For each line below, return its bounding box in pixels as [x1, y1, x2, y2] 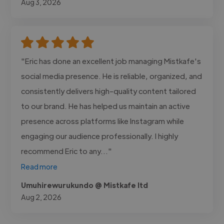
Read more [21, 161, 58, 171]
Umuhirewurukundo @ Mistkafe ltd [21, 180, 148, 189]
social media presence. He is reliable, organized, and [21, 70, 202, 80]
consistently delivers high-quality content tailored [21, 85, 196, 95]
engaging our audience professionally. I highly [21, 130, 178, 140]
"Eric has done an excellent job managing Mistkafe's [21, 55, 201, 65]
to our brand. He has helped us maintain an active [21, 100, 190, 110]
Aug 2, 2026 [21, 192, 62, 201]
